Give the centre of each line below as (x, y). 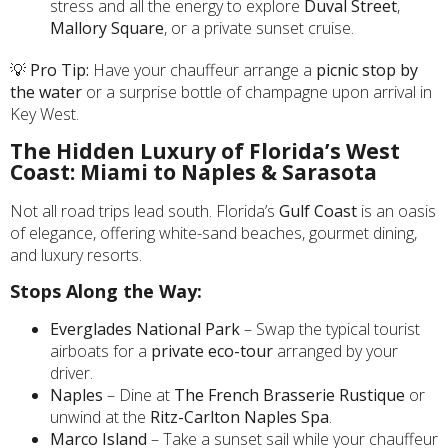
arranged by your (335, 351)
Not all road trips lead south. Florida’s (144, 211)
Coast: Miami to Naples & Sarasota (193, 172)
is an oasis (396, 211)
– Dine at (138, 395)
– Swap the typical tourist (330, 329)
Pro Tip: (59, 70)
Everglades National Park (145, 329)
